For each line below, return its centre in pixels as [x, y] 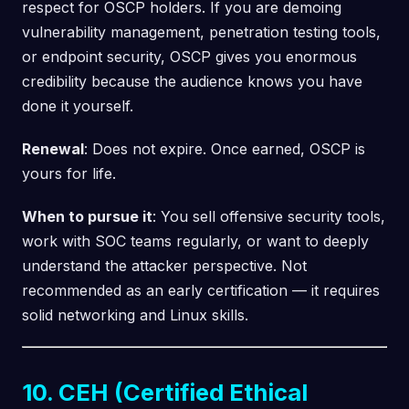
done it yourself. [78, 105]
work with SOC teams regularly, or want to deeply [195, 241]
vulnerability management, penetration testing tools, [201, 31]
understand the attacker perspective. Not [164, 265]
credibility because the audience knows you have [192, 81]
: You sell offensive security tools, [269, 216]
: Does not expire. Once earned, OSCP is [225, 148]
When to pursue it [87, 216]
